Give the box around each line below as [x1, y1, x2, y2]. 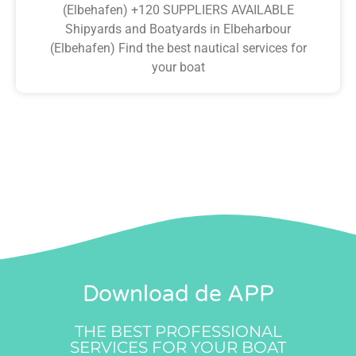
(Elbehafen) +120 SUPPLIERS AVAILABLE [62, 2, 294, 17]
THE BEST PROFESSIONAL [74, 321, 282, 341]
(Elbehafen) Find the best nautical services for [49, 40, 307, 56]
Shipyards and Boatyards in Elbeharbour [65, 21, 291, 37]
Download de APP [82, 280, 274, 308]
